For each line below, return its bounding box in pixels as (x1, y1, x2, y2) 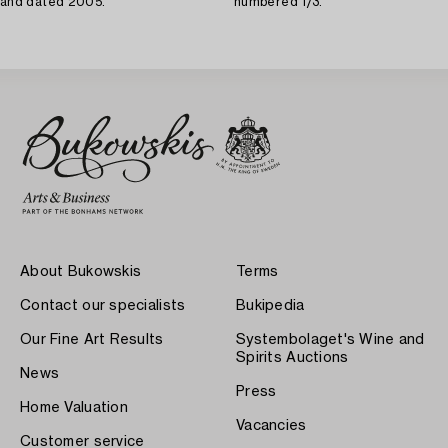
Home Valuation (20, 400, 128, 415)
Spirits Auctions (236, 350, 349, 365)
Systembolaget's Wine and (236, 332, 425, 347)
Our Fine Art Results (20, 332, 164, 347)
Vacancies (236, 418, 307, 433)
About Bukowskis (20, 264, 142, 279)
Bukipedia (236, 298, 305, 313)
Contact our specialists (20, 298, 186, 313)
